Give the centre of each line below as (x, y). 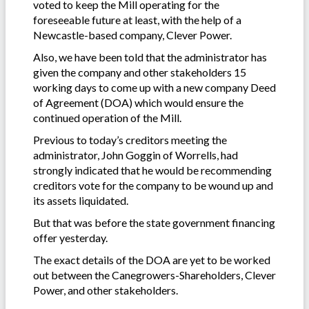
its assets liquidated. (81, 200)
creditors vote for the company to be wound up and (153, 185)
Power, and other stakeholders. (106, 290)
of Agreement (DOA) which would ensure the (138, 102)
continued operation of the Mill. (107, 117)
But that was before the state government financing (154, 222)
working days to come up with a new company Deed (154, 87)
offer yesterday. (70, 237)
